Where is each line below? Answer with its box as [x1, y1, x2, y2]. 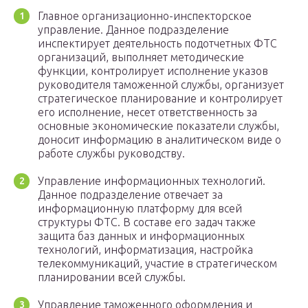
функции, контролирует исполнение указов [38, 65, 268, 78]
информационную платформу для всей [38, 202, 242, 215]
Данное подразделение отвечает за [38, 188, 223, 201]
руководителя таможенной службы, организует [38, 78, 284, 91]
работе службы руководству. [38, 147, 185, 160]
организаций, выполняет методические [38, 51, 244, 64]
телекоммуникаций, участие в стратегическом [38, 257, 277, 270]
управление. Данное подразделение [38, 23, 229, 36]
